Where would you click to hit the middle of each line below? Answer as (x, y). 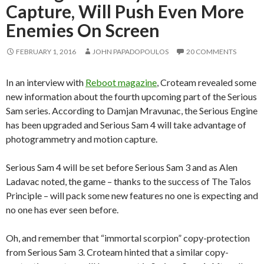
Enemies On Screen (83, 30)
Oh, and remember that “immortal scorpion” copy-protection (128, 237)
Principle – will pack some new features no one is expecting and (132, 195)
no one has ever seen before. (62, 209)
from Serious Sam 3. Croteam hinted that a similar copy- (117, 252)
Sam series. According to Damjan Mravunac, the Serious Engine (132, 110)
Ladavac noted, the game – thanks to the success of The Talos (128, 181)
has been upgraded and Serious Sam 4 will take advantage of (126, 124)
